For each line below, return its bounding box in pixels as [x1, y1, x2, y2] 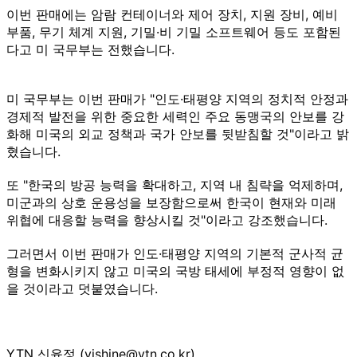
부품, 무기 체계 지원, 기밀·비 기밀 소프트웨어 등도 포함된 [6, 23, 341, 40]
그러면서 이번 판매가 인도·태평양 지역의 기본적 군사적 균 [6, 245, 343, 261]
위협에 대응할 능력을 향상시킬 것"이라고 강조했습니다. [6, 211, 328, 228]
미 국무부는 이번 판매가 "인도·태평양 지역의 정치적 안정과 [6, 90, 348, 107]
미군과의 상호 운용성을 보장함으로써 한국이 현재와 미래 [6, 194, 336, 210]
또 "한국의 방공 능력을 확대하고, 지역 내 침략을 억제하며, [6, 176, 343, 193]
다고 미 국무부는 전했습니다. [6, 41, 175, 57]
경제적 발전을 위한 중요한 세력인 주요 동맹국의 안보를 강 [6, 108, 344, 124]
